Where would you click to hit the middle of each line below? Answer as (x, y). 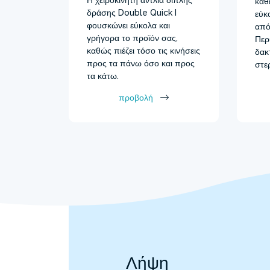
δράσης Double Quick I (132, 12)
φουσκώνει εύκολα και (128, 25)
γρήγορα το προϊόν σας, (132, 38)
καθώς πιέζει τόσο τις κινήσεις (143, 50)
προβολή (136, 97)
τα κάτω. (103, 76)
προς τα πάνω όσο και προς (141, 63)
